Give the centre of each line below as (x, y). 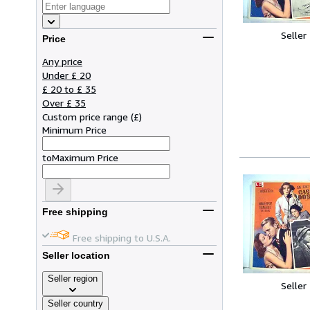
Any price (62, 61)
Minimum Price (74, 129)
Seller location (76, 256)
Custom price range (85, 116)
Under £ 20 (66, 75)
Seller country (75, 303)
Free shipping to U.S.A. (122, 237)
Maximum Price (85, 157)
